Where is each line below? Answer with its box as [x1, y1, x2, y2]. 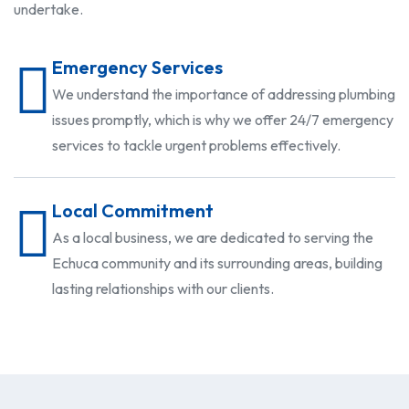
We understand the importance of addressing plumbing [52, 85, 395, 104]
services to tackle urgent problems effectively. [52, 136, 341, 155]
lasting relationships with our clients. [52, 279, 274, 299]
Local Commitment [52, 199, 214, 223]
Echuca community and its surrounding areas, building [52, 254, 383, 273]
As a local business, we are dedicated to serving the [52, 228, 373, 247]
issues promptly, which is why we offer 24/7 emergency [52, 110, 393, 130]
